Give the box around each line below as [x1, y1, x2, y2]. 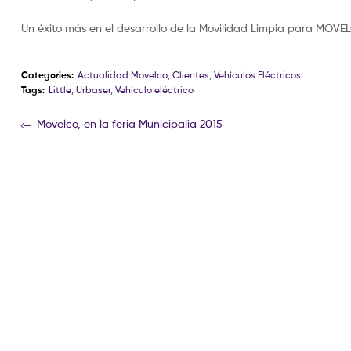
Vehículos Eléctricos [214, 69, 301, 81]
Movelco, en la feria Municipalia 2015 [36, 117, 223, 130]
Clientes [172, 69, 209, 81]
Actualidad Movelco [78, 69, 168, 81]
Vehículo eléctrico [115, 84, 194, 96]
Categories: [21, 69, 74, 81]
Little [49, 84, 71, 96]
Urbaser [76, 84, 110, 96]
